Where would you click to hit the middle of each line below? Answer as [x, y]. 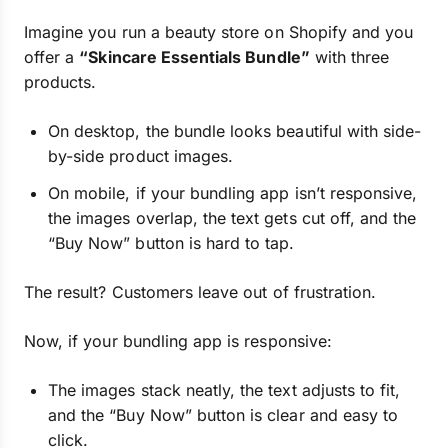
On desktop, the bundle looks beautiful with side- [235, 131]
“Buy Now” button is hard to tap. [171, 243]
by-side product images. [141, 156]
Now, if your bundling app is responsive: [178, 341]
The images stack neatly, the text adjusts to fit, [224, 390]
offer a [52, 57]
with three [349, 57]
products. [60, 82]
